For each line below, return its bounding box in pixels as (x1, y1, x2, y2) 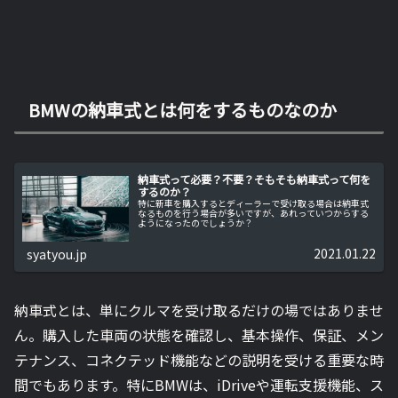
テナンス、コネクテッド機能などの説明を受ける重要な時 (14, 349, 384, 371)
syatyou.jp (27, 244, 88, 263)
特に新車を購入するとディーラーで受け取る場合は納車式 (138, 196, 370, 211)
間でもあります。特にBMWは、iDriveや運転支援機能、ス (14, 374, 384, 396)
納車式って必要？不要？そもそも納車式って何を (138, 171, 371, 187)
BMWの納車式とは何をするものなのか (28, 96, 337, 123)
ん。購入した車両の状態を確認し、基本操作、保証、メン (14, 324, 384, 346)
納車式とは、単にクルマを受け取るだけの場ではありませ (14, 299, 384, 322)
